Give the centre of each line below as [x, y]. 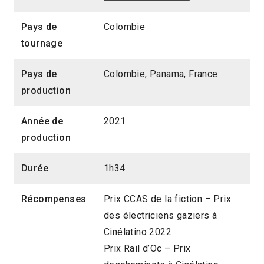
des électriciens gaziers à [161, 215]
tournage [42, 43]
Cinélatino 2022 [138, 232]
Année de [42, 121]
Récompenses [54, 199]
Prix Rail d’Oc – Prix [147, 248]
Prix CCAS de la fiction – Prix [168, 199]
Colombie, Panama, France [161, 74]
